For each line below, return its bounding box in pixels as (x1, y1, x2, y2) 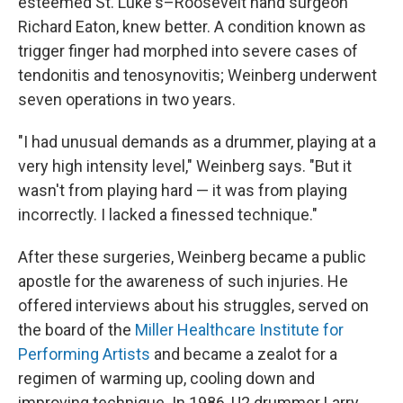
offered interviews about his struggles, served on (18, 296, 369, 316)
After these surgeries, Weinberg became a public (18, 247, 366, 267)
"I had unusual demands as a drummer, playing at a (18, 132, 376, 152)
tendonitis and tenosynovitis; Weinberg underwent (18, 66, 377, 85)
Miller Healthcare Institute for (131, 320, 344, 340)
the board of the (18, 320, 131, 340)
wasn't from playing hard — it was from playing (18, 181, 347, 201)
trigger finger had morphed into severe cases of (18, 41, 358, 61)
